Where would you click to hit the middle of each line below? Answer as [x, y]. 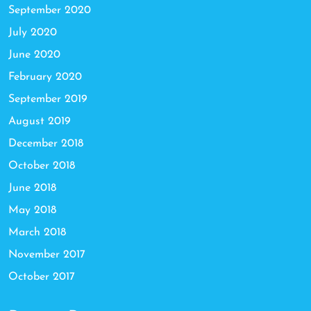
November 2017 [47, 254]
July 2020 [33, 32]
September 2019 [48, 99]
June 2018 [32, 188]
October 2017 [42, 277]
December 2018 [46, 143]
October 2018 [42, 166]
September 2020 [50, 10]
